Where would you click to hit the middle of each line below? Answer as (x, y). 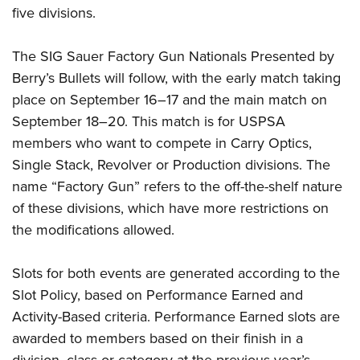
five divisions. (54, 13)
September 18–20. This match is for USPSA (149, 122)
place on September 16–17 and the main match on (170, 100)
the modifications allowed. (93, 230)
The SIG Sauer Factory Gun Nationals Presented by (173, 57)
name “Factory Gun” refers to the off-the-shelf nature (177, 187)
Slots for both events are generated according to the (176, 274)
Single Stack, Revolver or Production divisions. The (171, 165)
